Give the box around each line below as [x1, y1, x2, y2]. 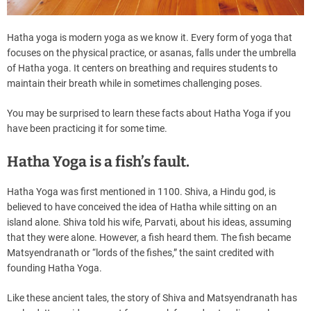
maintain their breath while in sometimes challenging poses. [7, 78, 262, 90]
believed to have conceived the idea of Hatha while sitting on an [7, 201, 277, 213]
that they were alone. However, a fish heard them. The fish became [7, 232, 291, 244]
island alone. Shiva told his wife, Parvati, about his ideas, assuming [7, 217, 292, 228]
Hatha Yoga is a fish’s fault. [7, 153, 190, 171]
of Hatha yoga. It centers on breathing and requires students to [7, 62, 278, 74]
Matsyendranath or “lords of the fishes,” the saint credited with [7, 247, 274, 259]
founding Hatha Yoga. [7, 262, 102, 274]
